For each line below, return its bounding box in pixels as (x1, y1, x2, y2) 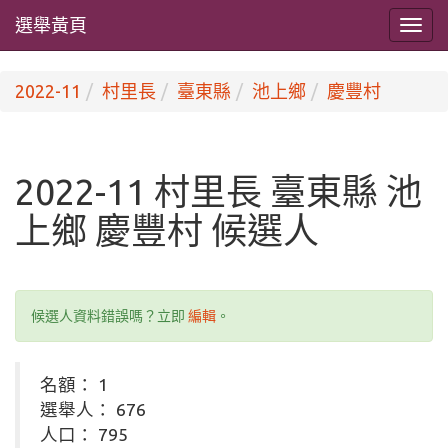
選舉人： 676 (40, 400, 146, 419)
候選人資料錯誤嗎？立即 (31, 308, 188, 324)
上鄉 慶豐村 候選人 (15, 210, 319, 251)
